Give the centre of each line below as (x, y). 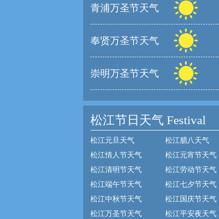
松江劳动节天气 (191, 170)
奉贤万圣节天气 (125, 41)
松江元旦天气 (112, 140)
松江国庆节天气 (191, 199)
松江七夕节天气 (191, 184)
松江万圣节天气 (116, 214)
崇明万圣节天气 (125, 73)
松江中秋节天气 (116, 199)
